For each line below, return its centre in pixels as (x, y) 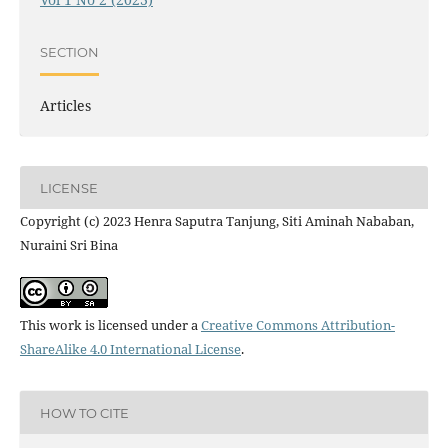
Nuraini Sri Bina (68, 245)
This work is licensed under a (110, 325)
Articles (65, 106)
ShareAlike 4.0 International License (130, 349)
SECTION (69, 51)
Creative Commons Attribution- (297, 325)
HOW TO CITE (84, 412)
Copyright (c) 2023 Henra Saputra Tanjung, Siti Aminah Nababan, (216, 221)
